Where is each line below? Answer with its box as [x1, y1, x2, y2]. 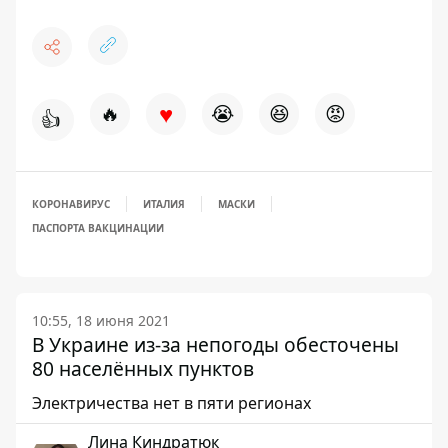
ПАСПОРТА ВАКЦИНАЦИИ [32, 221, 164, 235]
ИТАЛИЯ [143, 197, 185, 211]
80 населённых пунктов [32, 355, 254, 382]
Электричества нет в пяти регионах [32, 392, 311, 414]
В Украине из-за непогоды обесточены [32, 331, 399, 358]
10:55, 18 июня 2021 [32, 311, 170, 330]
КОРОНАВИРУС [32, 197, 110, 211]
